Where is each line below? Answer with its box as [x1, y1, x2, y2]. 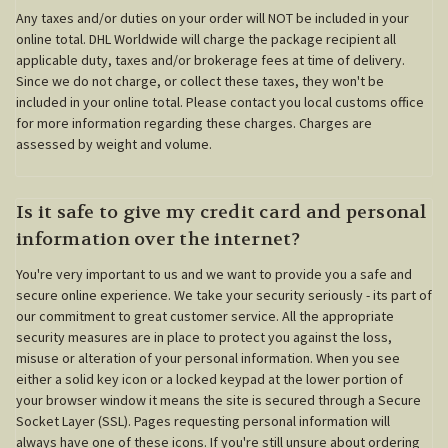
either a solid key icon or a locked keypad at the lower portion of [16, 369, 403, 388]
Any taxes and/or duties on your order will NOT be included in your [16, 8, 409, 27]
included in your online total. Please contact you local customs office [16, 92, 424, 111]
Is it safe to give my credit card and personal [16, 200, 427, 224]
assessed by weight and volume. [16, 134, 212, 153]
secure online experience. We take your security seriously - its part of [16, 285, 432, 304]
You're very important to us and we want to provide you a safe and [16, 264, 412, 283]
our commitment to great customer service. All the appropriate [16, 306, 394, 325]
